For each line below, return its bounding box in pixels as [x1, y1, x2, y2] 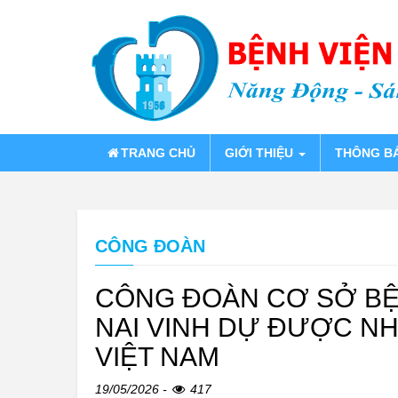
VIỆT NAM [95, 342, 219, 372]
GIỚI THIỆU [225, 146, 297, 161]
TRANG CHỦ [121, 146, 195, 161]
